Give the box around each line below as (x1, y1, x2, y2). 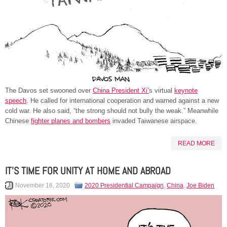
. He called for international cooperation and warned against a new (26, 97, 219, 105)
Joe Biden (186, 182, 214, 190)
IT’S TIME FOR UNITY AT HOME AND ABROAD (5, 164, 171, 178)
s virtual (149, 87, 174, 95)
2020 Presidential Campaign (85, 182, 164, 190)
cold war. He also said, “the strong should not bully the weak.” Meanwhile (5, 107, 218, 115)
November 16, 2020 (15, 182, 70, 190)
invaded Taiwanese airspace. (110, 117, 197, 125)
